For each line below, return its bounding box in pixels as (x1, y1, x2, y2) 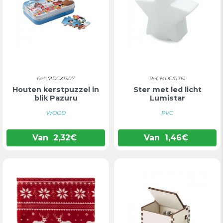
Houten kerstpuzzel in (12, 85, 99, 94)
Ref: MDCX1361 (149, 75, 186, 82)
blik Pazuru (34, 94, 78, 103)
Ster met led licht (133, 85, 202, 94)
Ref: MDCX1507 (37, 75, 75, 82)
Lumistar (149, 94, 185, 103)
